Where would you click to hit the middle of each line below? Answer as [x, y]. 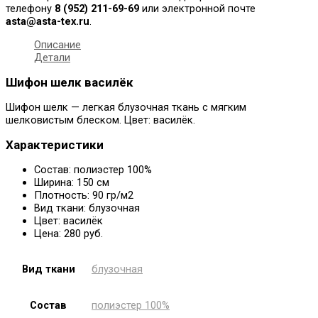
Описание [57, 44]
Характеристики [55, 145]
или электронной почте [197, 9]
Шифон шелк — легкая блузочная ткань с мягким [126, 108]
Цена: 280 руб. [68, 234]
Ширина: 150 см [72, 183]
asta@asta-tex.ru [48, 22]
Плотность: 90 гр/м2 [84, 196]
